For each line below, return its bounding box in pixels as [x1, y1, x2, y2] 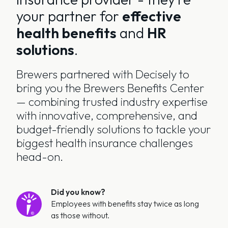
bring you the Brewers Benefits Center [16, 80, 204, 96]
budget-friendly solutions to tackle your [16, 122, 211, 137]
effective [122, 7, 181, 25]
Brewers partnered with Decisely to [16, 67, 189, 82]
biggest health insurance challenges [16, 135, 193, 151]
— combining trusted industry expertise [16, 94, 208, 109]
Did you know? [50, 187, 105, 197]
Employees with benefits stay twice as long [50, 198, 199, 209]
